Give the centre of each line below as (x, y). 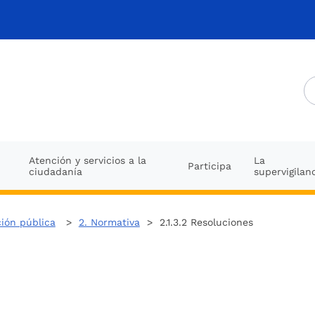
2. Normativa (109, 222)
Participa (210, 166)
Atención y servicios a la (87, 160)
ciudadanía (55, 171)
